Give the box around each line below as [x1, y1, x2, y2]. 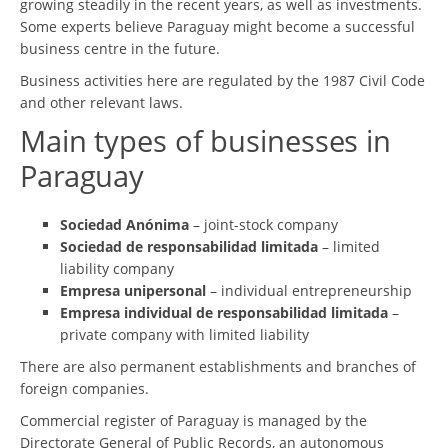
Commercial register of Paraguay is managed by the [20, 410, 367, 430]
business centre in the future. [20, 38, 220, 58]
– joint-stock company [189, 214, 338, 234]
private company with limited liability [60, 324, 309, 344]
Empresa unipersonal [60, 280, 206, 300]
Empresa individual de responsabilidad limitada [60, 302, 388, 322]
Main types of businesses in [20, 120, 392, 161]
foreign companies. [20, 378, 149, 398]
